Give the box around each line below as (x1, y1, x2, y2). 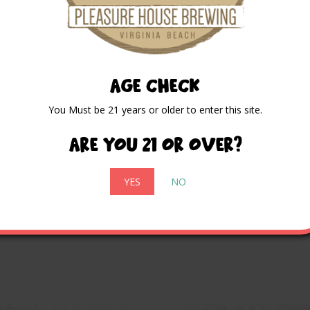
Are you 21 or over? (69, 132, 241, 154)
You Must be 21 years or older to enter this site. (48, 103, 262, 117)
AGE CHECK (110, 73, 200, 95)
